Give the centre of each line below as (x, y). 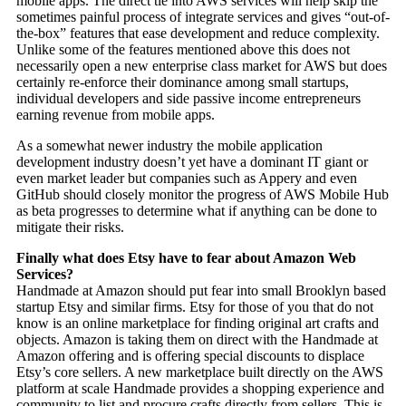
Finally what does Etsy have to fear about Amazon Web (186, 258)
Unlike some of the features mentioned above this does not (183, 50)
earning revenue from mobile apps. (115, 115)
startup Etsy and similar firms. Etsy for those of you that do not (194, 307)
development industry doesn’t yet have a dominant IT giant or (192, 162)
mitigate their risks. (70, 227)
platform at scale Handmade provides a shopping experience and (200, 389)
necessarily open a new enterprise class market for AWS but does (201, 66)
